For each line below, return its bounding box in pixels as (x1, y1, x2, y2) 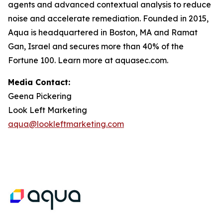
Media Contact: (8, 77, 70, 87)
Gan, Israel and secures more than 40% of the (8, 41, 184, 51)
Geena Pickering (8, 91, 72, 101)
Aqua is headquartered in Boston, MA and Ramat (8, 27, 198, 37)
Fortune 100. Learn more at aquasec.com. (8, 55, 168, 65)
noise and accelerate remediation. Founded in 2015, (8, 13, 209, 23)
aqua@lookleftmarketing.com (8, 119, 124, 129)
